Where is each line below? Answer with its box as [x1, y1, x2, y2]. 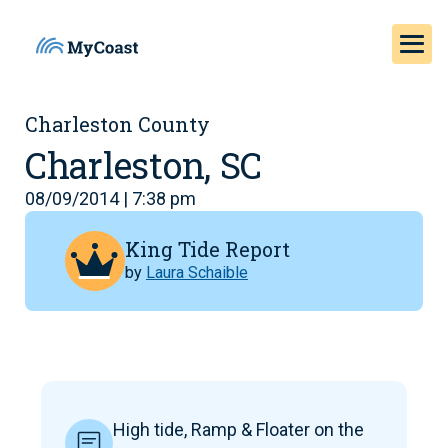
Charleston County [25, 111, 210, 137]
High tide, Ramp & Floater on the [113, 419, 364, 440]
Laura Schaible [146, 262, 248, 282]
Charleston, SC [25, 141, 263, 189]
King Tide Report [125, 235, 290, 262]
